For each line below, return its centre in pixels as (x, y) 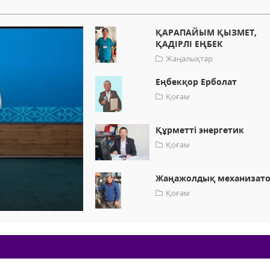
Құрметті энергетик (200, 130)
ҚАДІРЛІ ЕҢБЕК (189, 44)
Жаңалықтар (190, 59)
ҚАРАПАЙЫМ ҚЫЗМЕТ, (206, 33)
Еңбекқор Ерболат (196, 82)
